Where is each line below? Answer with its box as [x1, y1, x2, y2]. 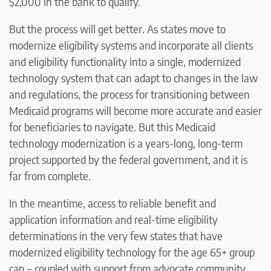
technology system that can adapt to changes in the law [9, 71, 258, 85]
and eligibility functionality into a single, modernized [9, 54, 241, 69]
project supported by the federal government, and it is [9, 152, 247, 167]
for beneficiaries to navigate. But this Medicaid [9, 120, 215, 134]
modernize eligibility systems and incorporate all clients [9, 38, 253, 53]
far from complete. [9, 169, 91, 183]
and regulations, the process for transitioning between [9, 87, 250, 102]
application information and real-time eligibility [9, 212, 218, 227]
